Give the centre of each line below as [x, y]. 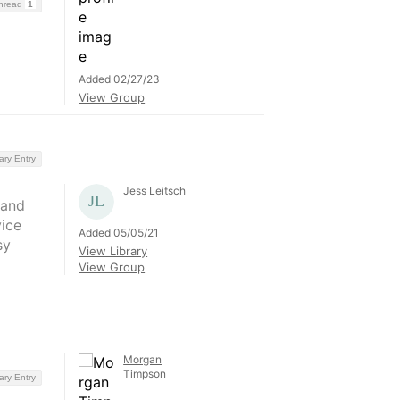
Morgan [143, 359]
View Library [113, 250]
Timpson [145, 374]
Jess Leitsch [155, 190]
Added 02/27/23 [120, 79]
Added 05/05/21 [119, 232]
